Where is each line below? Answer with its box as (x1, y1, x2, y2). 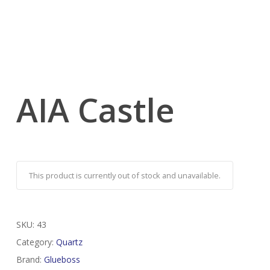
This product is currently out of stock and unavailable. (28, 170, 221, 181)
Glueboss (43, 254, 80, 266)
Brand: (16, 254, 44, 266)
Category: (16, 236, 56, 248)
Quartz (55, 236, 83, 248)
